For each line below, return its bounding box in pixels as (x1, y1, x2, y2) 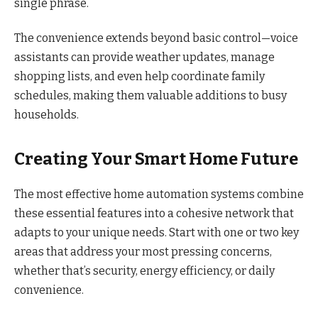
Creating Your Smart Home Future (14, 149, 298, 170)
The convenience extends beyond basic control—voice (14, 31, 298, 45)
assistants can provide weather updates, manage (14, 50, 275, 64)
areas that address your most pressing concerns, (14, 245, 272, 259)
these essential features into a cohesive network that (14, 207, 294, 221)
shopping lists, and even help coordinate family (14, 69, 265, 83)
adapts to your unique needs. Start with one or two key (14, 226, 299, 240)
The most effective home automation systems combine (14, 187, 304, 202)
